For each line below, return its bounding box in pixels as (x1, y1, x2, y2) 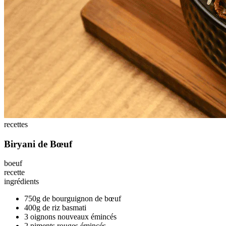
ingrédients (4, 177, 39, 186)
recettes (4, 120, 28, 129)
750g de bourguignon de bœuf (24, 194, 121, 203)
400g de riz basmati (24, 203, 86, 212)
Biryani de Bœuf (4, 138, 72, 149)
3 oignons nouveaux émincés (24, 212, 117, 221)
